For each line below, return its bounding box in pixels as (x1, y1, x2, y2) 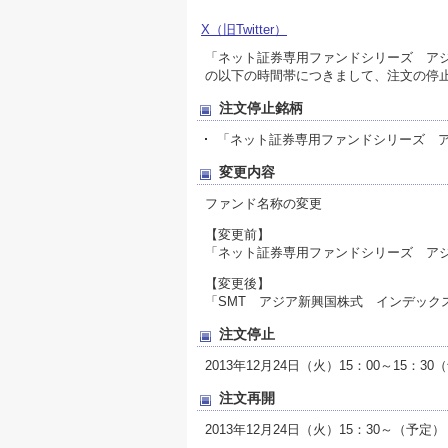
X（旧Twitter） (201, 21, 287, 37)
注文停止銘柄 (219, 99, 303, 116)
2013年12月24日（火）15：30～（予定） (205, 421, 445, 437)
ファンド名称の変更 (205, 195, 322, 211)
